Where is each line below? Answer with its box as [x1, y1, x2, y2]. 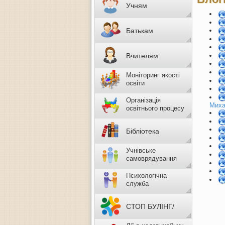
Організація [126, 96, 161, 104]
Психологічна [126, 172, 167, 179]
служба [126, 180, 156, 187]
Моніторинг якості [126, 71, 180, 79]
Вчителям [126, 52, 158, 60]
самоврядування [126, 155, 177, 162]
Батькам [126, 27, 153, 35]
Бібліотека [126, 127, 159, 135]
